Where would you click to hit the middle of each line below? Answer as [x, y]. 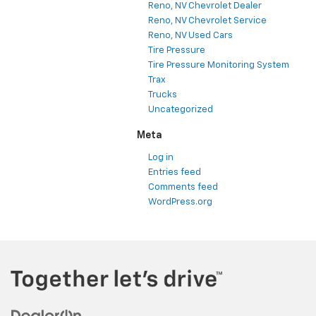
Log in [161, 157]
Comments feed [183, 187]
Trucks [163, 95]
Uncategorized [181, 109]
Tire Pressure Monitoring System [219, 65]
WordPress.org [180, 202]
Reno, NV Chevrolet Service [207, 20]
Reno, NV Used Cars [190, 35]
